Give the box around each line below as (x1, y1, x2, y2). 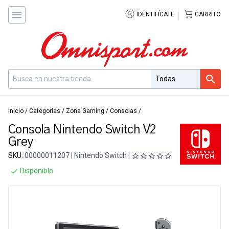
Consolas (110, 107, 137, 114)
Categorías (29, 107, 60, 114)
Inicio (8, 107, 24, 114)
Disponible (18, 167, 53, 175)
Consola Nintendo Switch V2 (8, 124, 156, 136)
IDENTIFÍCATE (135, 11, 174, 18)
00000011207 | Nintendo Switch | (23, 151, 131, 159)
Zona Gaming (66, 107, 104, 114)
